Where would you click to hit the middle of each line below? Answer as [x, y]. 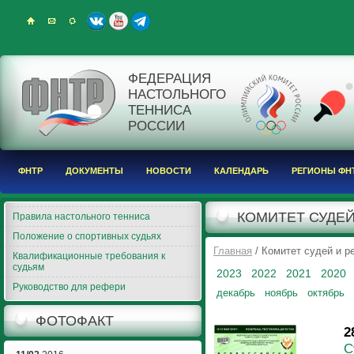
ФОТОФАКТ [75, 321]
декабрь [236, 293]
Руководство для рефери [69, 287]
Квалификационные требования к [89, 256]
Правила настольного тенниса [81, 217]
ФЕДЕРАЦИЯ [169, 79]
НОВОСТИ [169, 171]
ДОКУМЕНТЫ [94, 171]
